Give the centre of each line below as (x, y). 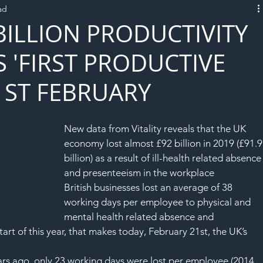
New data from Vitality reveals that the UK (156, 128)
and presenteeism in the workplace (139, 172)
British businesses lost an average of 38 (150, 187)
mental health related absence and (140, 216)
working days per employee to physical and (159, 202)
